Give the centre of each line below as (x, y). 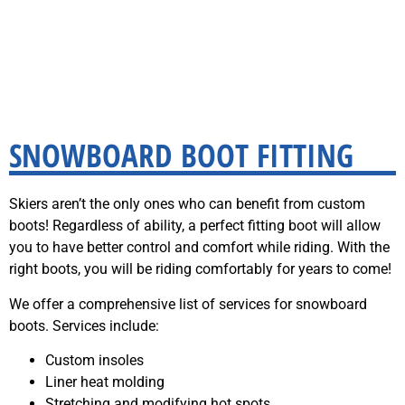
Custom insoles (94, 360)
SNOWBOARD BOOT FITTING (181, 155)
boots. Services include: (84, 325)
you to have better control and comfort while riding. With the (199, 248)
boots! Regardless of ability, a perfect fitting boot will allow (195, 226)
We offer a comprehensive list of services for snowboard (188, 304)
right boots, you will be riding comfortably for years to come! (200, 269)
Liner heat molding (105, 381)
